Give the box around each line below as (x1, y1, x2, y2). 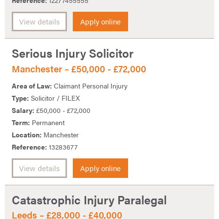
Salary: (12, 105, 34, 115)
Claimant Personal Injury (52, 80, 128, 90)
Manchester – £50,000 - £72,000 (12, 62, 146, 76)
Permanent (30, 117, 65, 127)
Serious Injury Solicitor (12, 44, 133, 62)
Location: (12, 129, 42, 139)
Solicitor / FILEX (29, 92, 80, 103)
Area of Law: (12, 80, 52, 90)
